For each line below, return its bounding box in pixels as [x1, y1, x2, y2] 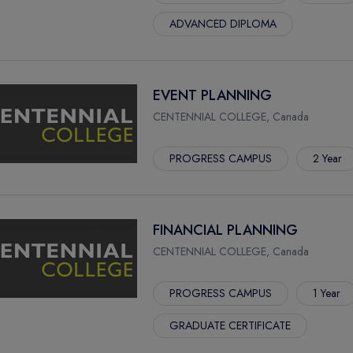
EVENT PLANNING [153, 85, 272, 106]
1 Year [313, 285, 340, 301]
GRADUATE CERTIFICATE [169, 318, 291, 333]
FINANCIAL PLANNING [153, 220, 298, 240]
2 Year [313, 150, 342, 166]
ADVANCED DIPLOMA [169, 16, 277, 32]
